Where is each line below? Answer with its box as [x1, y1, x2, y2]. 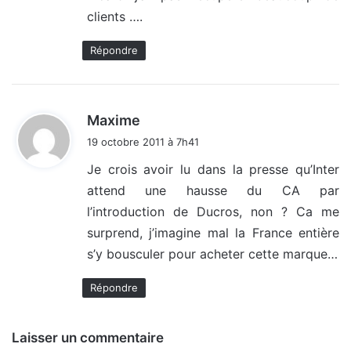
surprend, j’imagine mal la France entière [87, 225, 339, 241]
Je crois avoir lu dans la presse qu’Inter [87, 161, 339, 178]
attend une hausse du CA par [87, 183, 339, 199]
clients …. [87, 9, 143, 25]
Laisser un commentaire [12, 330, 164, 346]
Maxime [87, 112, 140, 129]
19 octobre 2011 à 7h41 [87, 136, 199, 149]
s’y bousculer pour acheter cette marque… [87, 246, 338, 262]
